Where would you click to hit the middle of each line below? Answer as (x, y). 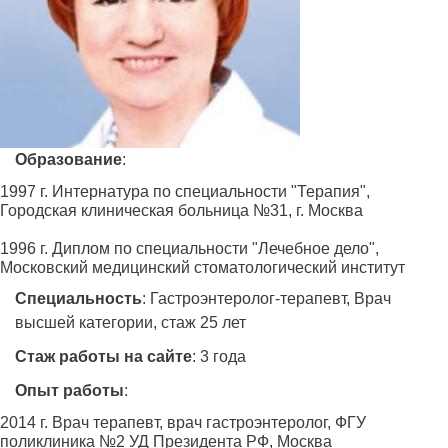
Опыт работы (69, 391)
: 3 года (219, 357)
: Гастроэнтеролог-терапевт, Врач (266, 299)
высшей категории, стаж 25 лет (130, 323)
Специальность (78, 299)
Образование (68, 160)
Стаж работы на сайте (103, 357)
